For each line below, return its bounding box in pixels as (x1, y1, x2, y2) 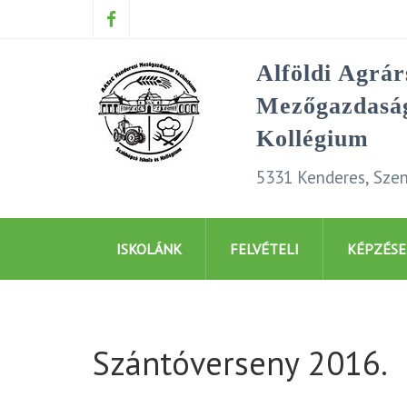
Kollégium (256, 125, 369, 152)
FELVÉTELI (230, 240, 299, 258)
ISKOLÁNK (116, 240, 182, 258)
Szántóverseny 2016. (93, 342, 388, 384)
